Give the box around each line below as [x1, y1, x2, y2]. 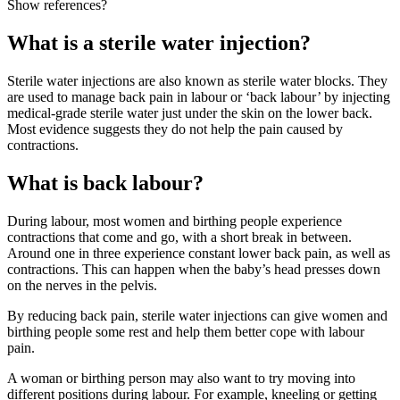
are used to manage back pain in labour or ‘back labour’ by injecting [7, 89, 390, 105]
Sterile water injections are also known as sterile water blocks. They [7, 73, 387, 89]
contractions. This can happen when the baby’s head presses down [7, 261, 380, 277]
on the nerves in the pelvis [7, 277, 154, 293]
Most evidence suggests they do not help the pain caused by [7, 121, 343, 137]
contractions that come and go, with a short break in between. [7, 229, 352, 245]
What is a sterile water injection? [7, 31, 311, 55]
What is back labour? [7, 171, 204, 196]
